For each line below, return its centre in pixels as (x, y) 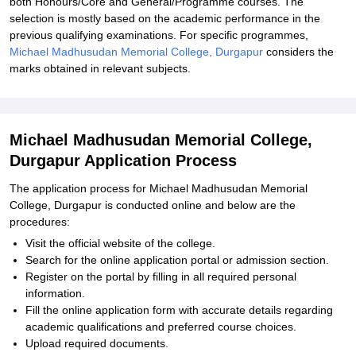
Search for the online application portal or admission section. (177, 260)
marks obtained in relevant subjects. (100, 68)
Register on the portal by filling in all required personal (161, 277)
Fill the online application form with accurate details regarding (179, 310)
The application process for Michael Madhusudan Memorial (159, 188)
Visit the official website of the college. (120, 243)
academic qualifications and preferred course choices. (161, 327)
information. (55, 293)
